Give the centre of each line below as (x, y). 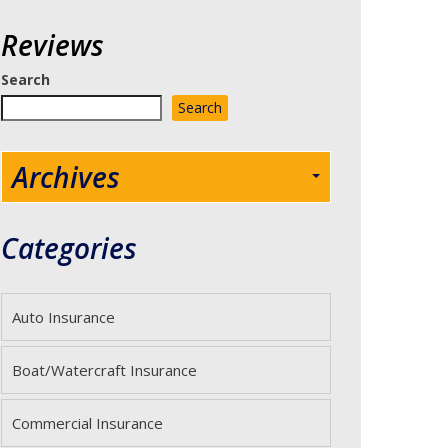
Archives (66, 177)
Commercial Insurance (87, 423)
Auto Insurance (63, 317)
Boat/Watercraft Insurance (104, 370)
